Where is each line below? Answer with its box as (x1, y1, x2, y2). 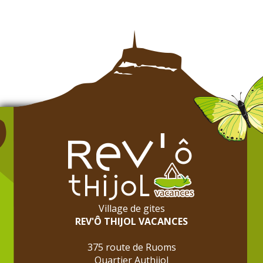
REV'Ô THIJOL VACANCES (75, 214, 188, 228)
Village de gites (98, 201, 165, 215)
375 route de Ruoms (87, 240, 176, 254)
